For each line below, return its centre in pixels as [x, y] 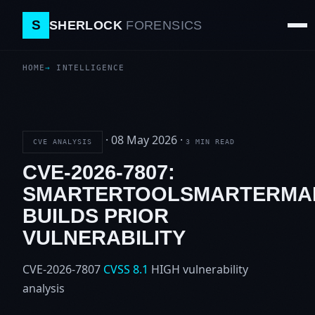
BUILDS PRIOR [96, 216]
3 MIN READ [210, 142]
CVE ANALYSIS [63, 142]
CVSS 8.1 [126, 269]
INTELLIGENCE [91, 68]
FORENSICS [164, 25]
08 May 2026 [144, 140]
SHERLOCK [88, 25]
